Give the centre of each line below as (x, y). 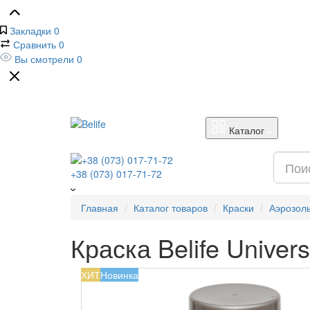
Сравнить (35, 44)
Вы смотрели (44, 59)
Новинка (119, 275)
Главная (100, 208)
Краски (238, 208)
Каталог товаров (171, 208)
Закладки (30, 30)
